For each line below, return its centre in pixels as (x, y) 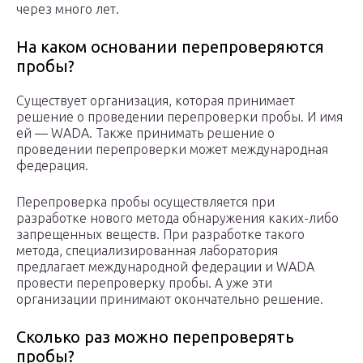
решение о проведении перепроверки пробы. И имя (179, 117)
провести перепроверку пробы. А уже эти (144, 283)
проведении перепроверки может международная (172, 149)
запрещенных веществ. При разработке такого (160, 235)
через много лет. (68, 9)
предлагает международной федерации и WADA (165, 267)
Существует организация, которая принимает (156, 101)
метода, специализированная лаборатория (147, 251)
